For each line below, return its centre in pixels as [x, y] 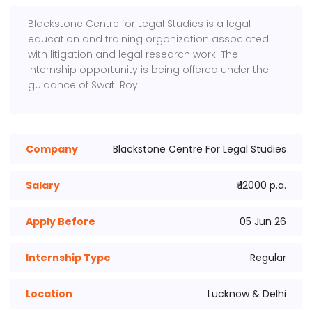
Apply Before [61, 221]
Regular [268, 258]
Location [49, 294]
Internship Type [68, 258]
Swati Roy [115, 85]
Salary [43, 185]
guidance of [60, 85]
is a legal [227, 24]
